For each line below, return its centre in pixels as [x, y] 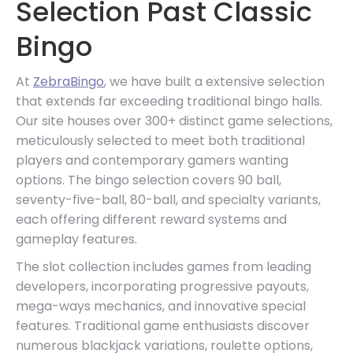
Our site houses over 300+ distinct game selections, [174, 121]
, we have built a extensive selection [214, 81]
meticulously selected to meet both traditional [160, 140]
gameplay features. [76, 239]
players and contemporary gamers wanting [152, 160]
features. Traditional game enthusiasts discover [163, 325]
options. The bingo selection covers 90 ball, [149, 180]
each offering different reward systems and [151, 219]
